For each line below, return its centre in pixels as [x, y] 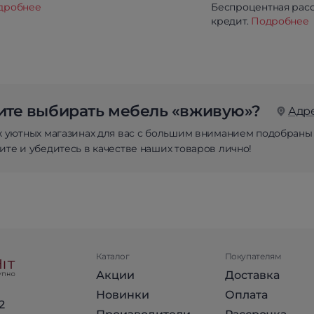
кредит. [231, 21]
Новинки [123, 295]
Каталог [113, 256]
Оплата [246, 295]
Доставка [252, 275]
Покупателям [253, 256]
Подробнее [280, 21]
